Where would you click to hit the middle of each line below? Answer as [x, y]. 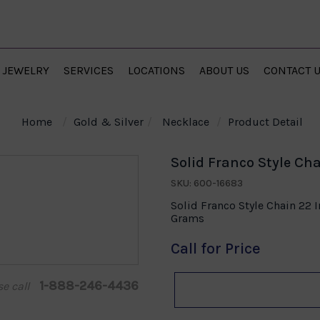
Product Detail [265, 122]
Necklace [185, 122]
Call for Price [216, 249]
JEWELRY [26, 70]
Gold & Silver [108, 122]
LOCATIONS [156, 70]
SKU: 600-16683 [207, 183]
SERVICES [89, 70]
